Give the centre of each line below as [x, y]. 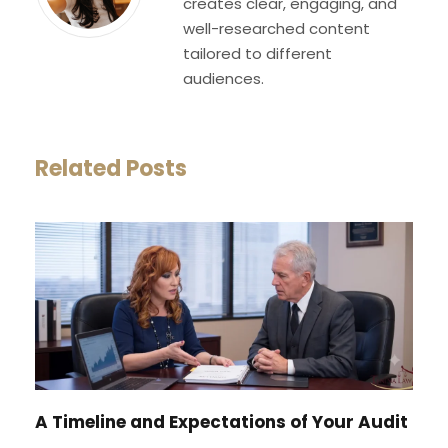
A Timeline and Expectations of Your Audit [221, 421]
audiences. [223, 78]
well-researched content [276, 28]
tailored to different [257, 53]
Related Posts [111, 168]
